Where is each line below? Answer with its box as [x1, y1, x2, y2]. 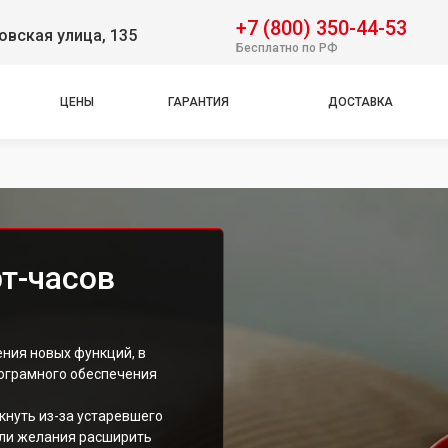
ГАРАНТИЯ [168, 95, 229, 109]
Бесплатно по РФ [236, 40, 338, 55]
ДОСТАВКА [328, 95, 393, 109]
